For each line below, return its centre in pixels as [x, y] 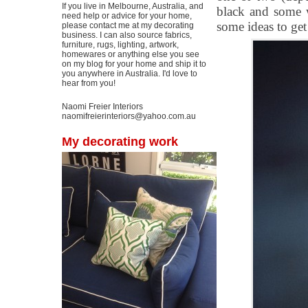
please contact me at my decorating [128, 25]
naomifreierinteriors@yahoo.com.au [129, 116]
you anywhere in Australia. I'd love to [130, 74]
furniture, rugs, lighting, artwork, [120, 45]
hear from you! [89, 83]
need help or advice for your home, [127, 16]
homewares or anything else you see [131, 54]
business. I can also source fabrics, [127, 35]
